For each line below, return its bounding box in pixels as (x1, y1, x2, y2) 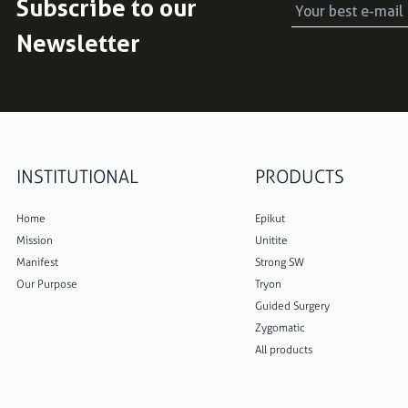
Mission (16, 233, 53, 247)
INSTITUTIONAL (16, 165, 138, 188)
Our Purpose (16, 277, 77, 291)
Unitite (254, 233, 288, 247)
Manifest (16, 255, 58, 269)
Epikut (254, 211, 285, 225)
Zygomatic (254, 321, 305, 334)
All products (254, 342, 312, 356)
